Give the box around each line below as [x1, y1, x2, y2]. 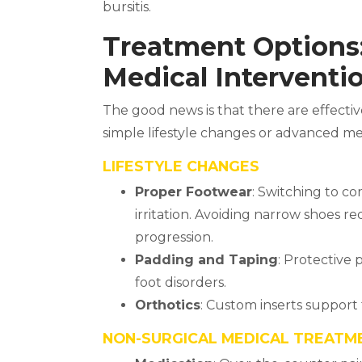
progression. [135, 229, 213, 245]
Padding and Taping [135, 252, 278, 267]
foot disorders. [135, 275, 226, 290]
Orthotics [135, 297, 200, 313]
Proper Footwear [135, 184, 252, 200]
